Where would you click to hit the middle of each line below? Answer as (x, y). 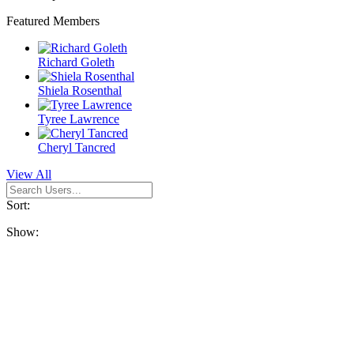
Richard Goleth (76, 62)
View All (29, 174)
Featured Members (53, 21)
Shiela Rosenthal (80, 90)
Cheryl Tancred (77, 147)
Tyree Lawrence (79, 119)
